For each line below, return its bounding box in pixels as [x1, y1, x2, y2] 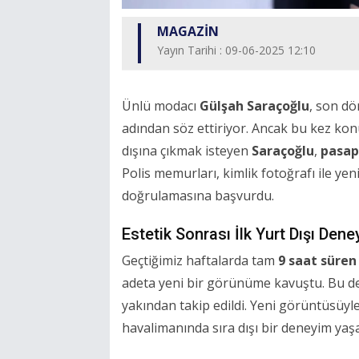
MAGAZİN [157, 22, 219, 41]
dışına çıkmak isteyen [122, 142, 252, 160]
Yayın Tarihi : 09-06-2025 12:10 [157, 42, 316, 58]
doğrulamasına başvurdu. [122, 187, 274, 205]
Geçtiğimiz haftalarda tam [122, 252, 278, 270]
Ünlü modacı [122, 97, 200, 115]
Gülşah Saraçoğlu [200, 97, 309, 115]
